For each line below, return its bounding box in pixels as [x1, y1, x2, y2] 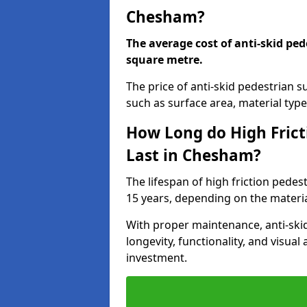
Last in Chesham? [126, 145, 261, 166]
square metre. [126, 52, 203, 67]
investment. [126, 250, 187, 265]
